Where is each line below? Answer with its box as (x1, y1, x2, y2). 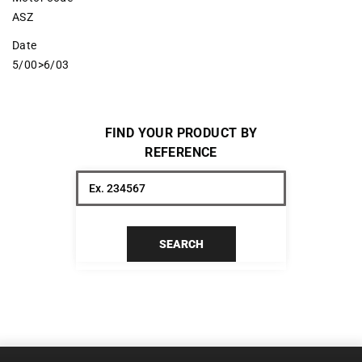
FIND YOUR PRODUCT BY (104, 124, 258, 141)
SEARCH (158, 237, 204, 250)
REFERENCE (145, 144, 217, 160)
